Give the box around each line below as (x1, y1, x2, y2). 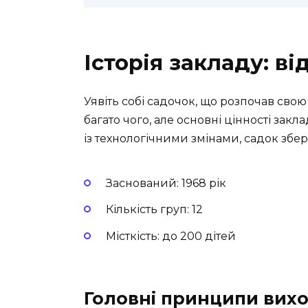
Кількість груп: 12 (106, 203, 203, 217)
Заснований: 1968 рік (106, 177, 226, 190)
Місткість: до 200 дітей (106, 229, 236, 243)
